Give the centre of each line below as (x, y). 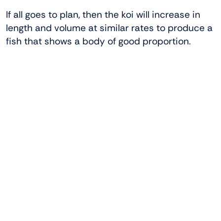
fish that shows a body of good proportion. (98, 41)
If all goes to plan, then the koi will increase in (103, 15)
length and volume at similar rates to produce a (109, 28)
